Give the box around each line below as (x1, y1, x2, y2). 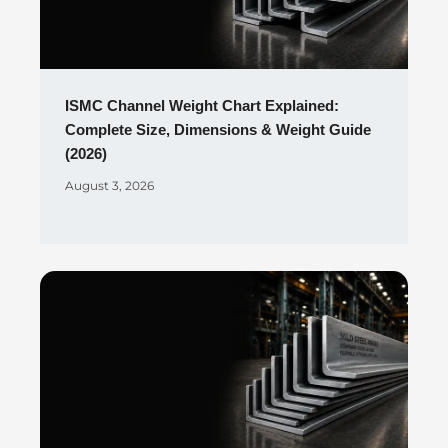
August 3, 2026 (65, 177, 154, 193)
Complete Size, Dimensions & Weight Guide (65, 121, 371, 138)
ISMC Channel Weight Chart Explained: (65, 97, 339, 114)
